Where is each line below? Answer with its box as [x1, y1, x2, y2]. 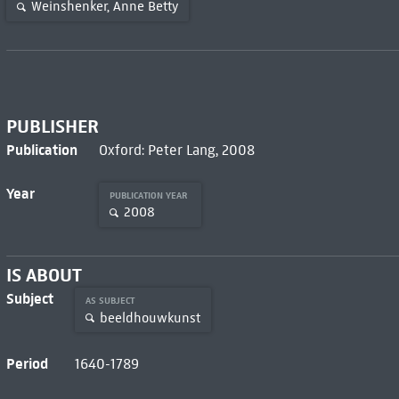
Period [5, 354, 48, 373]
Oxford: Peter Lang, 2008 [98, 141, 255, 159]
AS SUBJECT [85, 295, 137, 307]
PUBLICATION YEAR [109, 189, 191, 201]
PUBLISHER [5, 114, 99, 138]
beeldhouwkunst [99, 309, 200, 326]
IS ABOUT [5, 264, 82, 288]
